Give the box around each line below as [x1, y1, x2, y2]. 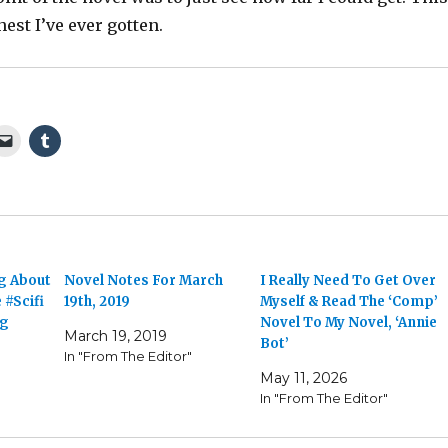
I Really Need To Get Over [259, 272, 436, 290]
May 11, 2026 [259, 369, 347, 388]
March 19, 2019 [64, 327, 168, 346]
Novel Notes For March [64, 272, 224, 290]
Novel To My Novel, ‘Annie [259, 314, 437, 332]
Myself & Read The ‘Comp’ [259, 293, 438, 311]
